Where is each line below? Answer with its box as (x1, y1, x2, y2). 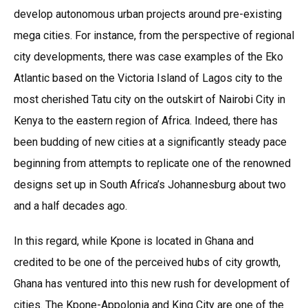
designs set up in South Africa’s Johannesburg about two (14, 177, 286, 191)
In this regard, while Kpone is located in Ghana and (14, 234, 254, 247)
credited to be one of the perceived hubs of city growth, (14, 255, 280, 269)
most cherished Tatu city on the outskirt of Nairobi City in (14, 92, 285, 106)
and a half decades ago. (14, 199, 127, 212)
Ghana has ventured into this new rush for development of (14, 276, 290, 290)
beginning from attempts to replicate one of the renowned (14, 156, 291, 170)
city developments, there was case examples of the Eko (14, 49, 283, 63)
